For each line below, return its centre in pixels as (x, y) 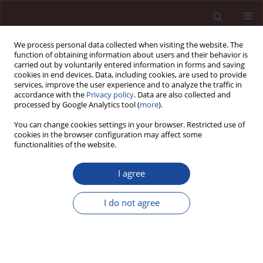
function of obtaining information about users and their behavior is (131, 55)
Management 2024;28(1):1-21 (59, 239)
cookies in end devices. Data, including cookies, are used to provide (130, 75)
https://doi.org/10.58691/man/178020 (92, 252)
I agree (131, 173)
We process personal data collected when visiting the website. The (129, 45)
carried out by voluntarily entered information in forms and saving (129, 65)
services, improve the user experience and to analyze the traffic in (128, 85)
